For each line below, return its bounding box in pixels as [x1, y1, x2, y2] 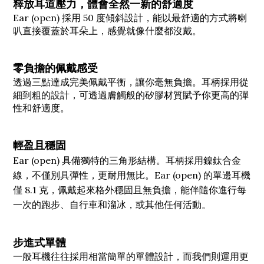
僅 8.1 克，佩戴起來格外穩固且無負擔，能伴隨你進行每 [13, 183, 246, 196]
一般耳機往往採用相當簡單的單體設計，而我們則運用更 [13, 250, 249, 262]
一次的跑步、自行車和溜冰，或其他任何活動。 [13, 198, 211, 210]
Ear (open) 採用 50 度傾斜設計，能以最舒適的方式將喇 [13, 11, 247, 24]
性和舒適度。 [13, 101, 70, 114]
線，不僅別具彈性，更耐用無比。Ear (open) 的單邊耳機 [13, 169, 250, 181]
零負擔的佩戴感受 [13, 61, 98, 75]
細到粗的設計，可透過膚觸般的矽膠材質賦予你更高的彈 [13, 88, 249, 101]
